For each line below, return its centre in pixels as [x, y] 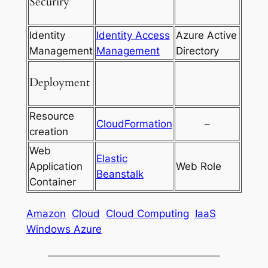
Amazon [46, 214]
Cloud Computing [147, 214]
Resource [51, 116]
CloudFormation [134, 124]
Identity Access [133, 35]
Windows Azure [64, 229]
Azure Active [206, 35]
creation [48, 131]
